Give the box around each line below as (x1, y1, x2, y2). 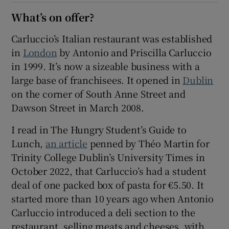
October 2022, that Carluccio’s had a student (11, 164, 207, 177)
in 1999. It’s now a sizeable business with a (11, 59, 200, 73)
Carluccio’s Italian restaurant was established (11, 31, 213, 45)
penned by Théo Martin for (87, 136, 210, 150)
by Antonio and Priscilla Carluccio (57, 45, 212, 59)
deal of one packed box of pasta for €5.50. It (11, 177, 204, 191)
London (22, 45, 57, 59)
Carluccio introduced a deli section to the (11, 205, 196, 219)
